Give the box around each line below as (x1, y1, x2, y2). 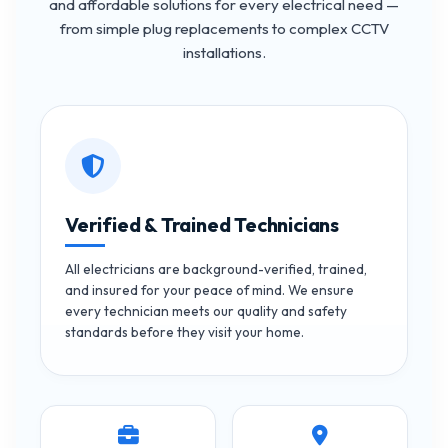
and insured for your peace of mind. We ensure (65, 280, 354, 299)
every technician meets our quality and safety (65, 301, 347, 320)
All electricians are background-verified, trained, (65, 259, 367, 278)
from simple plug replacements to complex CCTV (59, 18, 389, 38)
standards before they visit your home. (65, 322, 304, 341)
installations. (182, 42, 266, 62)
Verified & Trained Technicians (65, 211, 339, 237)
